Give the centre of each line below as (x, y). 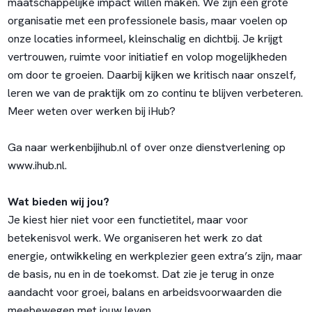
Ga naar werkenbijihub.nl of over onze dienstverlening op (146, 148)
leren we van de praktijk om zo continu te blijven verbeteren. (155, 93)
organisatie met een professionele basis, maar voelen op (147, 21)
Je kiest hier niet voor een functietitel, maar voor (127, 220)
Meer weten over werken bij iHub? (91, 111)
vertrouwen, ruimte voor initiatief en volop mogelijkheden (147, 57)
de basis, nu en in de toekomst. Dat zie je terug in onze (141, 274)
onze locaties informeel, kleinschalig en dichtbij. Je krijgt (145, 39)
